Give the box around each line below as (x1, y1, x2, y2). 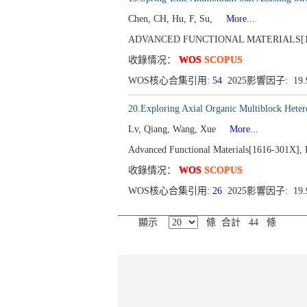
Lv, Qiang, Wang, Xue (128, 124, 219, 134)
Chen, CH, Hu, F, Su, (128, 14, 215, 24)
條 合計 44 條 (198, 217, 276, 228)
